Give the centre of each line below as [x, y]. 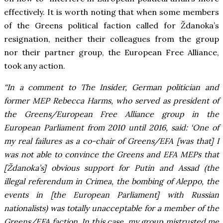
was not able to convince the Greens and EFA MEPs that [111, 155]
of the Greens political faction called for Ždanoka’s [111, 26]
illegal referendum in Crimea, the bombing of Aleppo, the [111, 181]
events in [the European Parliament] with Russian [111, 195]
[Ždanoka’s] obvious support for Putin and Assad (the [111, 168]
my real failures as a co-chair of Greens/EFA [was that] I [111, 141]
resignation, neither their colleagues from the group [111, 39]
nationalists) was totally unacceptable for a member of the [111, 208]
